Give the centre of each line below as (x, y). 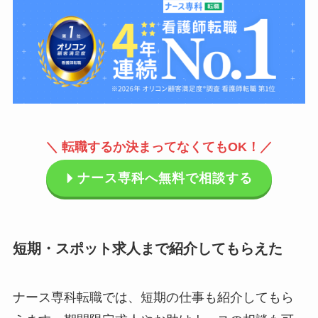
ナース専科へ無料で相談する (165, 179)
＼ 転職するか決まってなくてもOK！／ (159, 147)
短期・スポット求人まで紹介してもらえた (147, 248)
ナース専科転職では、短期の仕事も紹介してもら (153, 298)
